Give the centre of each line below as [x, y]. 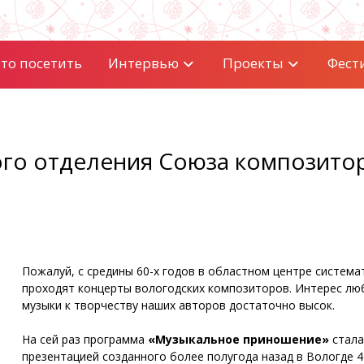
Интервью [143, 63]
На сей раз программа [83, 339]
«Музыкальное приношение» [236, 339]
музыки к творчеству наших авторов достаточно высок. [178, 305]
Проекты [253, 63]
